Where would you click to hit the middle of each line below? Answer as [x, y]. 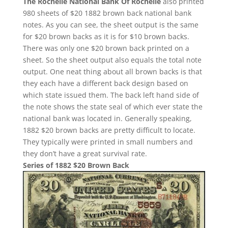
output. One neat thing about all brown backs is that [112, 71]
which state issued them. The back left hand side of [111, 95]
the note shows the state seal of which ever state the [112, 106]
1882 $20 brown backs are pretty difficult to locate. [109, 130]
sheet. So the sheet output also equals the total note [112, 60]
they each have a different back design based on [105, 83]
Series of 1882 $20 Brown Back [76, 165]
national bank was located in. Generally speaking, [107, 118]
